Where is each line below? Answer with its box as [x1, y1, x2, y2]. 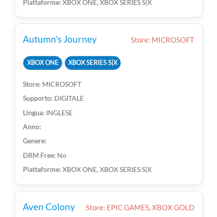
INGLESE [46, 108, 73, 117]
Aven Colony [23, 201, 76, 212]
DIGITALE [54, 94, 84, 103]
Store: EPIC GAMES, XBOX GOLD [85, 202, 194, 212]
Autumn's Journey [23, 33, 97, 45]
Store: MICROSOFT [130, 35, 194, 44]
